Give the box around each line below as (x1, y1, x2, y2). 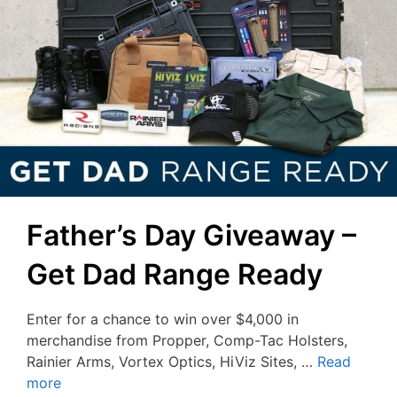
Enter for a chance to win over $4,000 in (27, 310, 299, 329)
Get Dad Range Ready (27, 257, 323, 292)
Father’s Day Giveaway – (27, 218, 356, 253)
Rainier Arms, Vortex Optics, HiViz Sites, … (27, 353, 317, 371)
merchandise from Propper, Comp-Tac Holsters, (27, 331, 347, 350)
